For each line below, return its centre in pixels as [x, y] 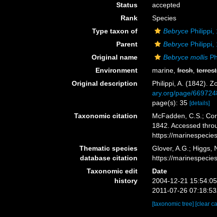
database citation [109, 158]
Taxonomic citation [106, 116]
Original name [115, 57]
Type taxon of [115, 31]
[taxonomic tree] [174, 204]
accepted [166, 5]
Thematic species [109, 148]
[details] [200, 103]
